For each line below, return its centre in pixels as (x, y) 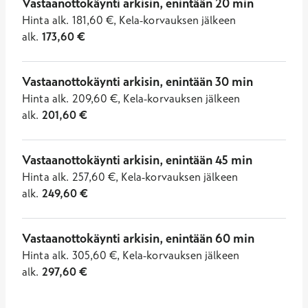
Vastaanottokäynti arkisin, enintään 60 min (138, 238)
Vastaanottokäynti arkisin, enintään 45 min (137, 160)
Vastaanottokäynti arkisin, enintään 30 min (137, 81)
